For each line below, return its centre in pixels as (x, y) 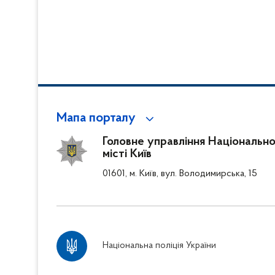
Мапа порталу (96, 118)
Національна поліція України (159, 246)
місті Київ (127, 154)
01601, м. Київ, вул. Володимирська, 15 (180, 173)
